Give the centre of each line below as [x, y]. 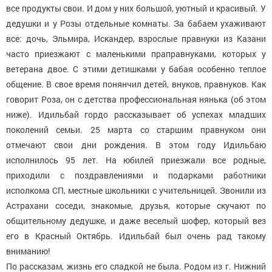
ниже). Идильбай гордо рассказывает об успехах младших [136, 115]
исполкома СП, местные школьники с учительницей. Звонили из [136, 191]
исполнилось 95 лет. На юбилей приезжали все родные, [136, 160]
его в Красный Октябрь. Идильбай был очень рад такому [136, 236]
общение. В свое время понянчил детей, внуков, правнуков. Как [136, 84]
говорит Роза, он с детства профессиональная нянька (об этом [136, 100]
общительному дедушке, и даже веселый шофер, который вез [136, 221]
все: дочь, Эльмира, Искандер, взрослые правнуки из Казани [136, 39]
